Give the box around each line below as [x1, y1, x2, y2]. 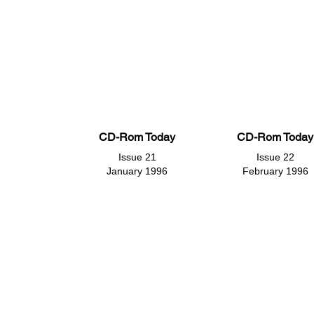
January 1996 [107, 165, 168, 177]
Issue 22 [256, 151, 294, 163]
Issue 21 [118, 151, 156, 163]
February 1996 [242, 165, 308, 177]
